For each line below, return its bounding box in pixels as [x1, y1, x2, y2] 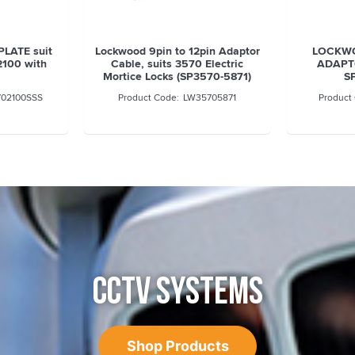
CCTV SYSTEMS [92, 269, 263, 315]
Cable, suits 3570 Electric [111, 55, 244, 72]
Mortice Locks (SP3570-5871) [103, 68, 252, 85]
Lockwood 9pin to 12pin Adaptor [94, 43, 260, 59]
